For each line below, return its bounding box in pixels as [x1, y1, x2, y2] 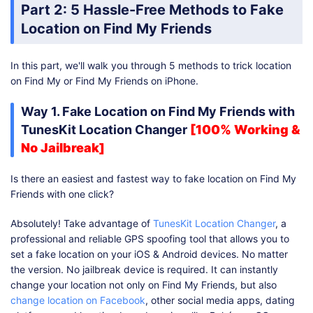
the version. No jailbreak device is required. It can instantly [10, 263, 278, 276]
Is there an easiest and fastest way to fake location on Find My [10, 173, 296, 185]
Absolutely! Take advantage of [10, 217, 150, 230]
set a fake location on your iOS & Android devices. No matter [10, 248, 288, 261]
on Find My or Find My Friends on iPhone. [10, 75, 198, 87]
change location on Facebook [10, 294, 145, 307]
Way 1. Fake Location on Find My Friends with [21, 104, 295, 119]
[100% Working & [190, 122, 300, 138]
